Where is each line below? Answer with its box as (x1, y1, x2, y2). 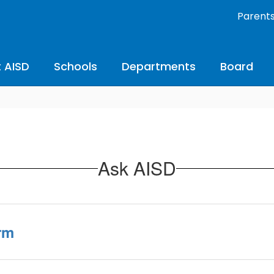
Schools (54, 59, 97, 74)
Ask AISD (98, 155, 176, 181)
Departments (122, 59, 196, 74)
